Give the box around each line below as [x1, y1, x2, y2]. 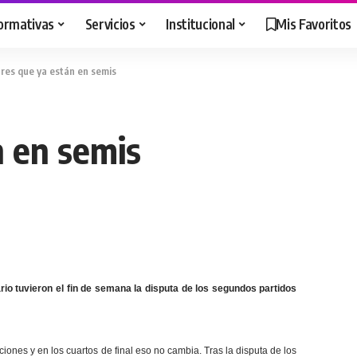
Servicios [84, 14, 135, 33]
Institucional [166, 14, 235, 33]
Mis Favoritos [276, 14, 351, 33]
